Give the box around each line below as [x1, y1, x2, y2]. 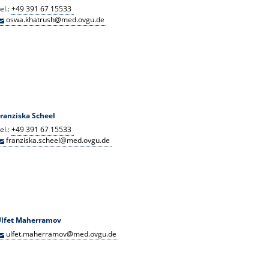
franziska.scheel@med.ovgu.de [6, 135, 110, 145]
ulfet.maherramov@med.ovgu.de [6, 229, 117, 240]
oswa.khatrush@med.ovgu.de [6, 14, 105, 25]
